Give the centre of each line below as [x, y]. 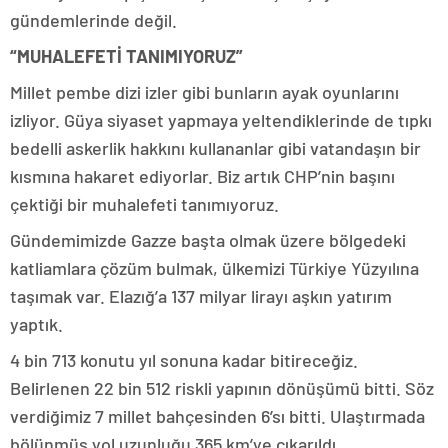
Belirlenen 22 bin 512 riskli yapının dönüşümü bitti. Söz [222, 388]
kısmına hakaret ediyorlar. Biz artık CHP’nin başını [202, 176]
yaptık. [36, 324]
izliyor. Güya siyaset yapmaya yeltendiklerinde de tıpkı [221, 120]
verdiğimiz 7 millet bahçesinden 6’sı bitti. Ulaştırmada [217, 416]
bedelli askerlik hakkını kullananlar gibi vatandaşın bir [215, 148]
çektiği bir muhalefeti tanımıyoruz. [144, 204]
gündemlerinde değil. [93, 20]
